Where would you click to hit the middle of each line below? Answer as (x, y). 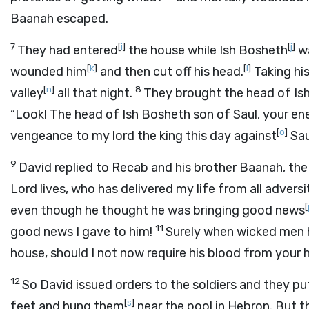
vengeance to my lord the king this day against (143, 136)
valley (27, 93)
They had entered (68, 50)
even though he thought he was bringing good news (158, 210)
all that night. (95, 93)
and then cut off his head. (170, 72)
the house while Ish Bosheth (207, 50)
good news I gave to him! (83, 232)
